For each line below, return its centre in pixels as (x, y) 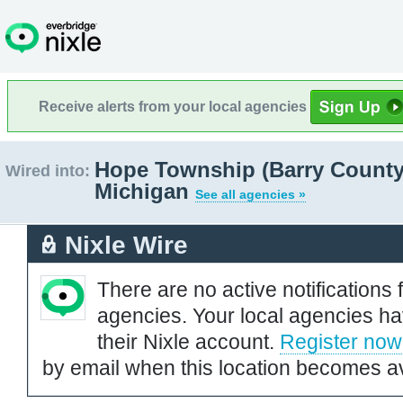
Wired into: (48, 171)
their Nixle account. (188, 341)
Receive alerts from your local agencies (175, 106)
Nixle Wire (126, 245)
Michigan (145, 191)
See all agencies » (251, 194)
